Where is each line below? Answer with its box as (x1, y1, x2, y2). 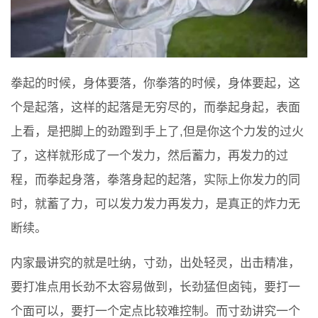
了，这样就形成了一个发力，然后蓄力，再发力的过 (11, 149, 288, 163)
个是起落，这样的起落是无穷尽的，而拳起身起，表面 (11, 101, 300, 115)
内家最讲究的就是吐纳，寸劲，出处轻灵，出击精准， (11, 256, 300, 270)
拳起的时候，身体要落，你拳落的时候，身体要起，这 (11, 77, 300, 91)
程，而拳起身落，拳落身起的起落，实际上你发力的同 (11, 173, 300, 187)
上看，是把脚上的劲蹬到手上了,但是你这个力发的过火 (11, 125, 304, 139)
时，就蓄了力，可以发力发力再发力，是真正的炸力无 (11, 197, 300, 212)
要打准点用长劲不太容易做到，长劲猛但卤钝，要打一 (11, 280, 300, 295)
